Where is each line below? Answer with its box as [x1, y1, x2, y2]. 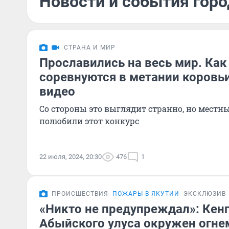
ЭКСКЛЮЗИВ [184, 190, 226, 197]
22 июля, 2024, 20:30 [39, 153, 102, 161]
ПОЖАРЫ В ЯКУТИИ [112, 190, 179, 197]
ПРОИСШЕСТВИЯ [52, 190, 108, 197]
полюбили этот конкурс [39, 116, 139, 126]
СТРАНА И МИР [64, 44, 116, 51]
